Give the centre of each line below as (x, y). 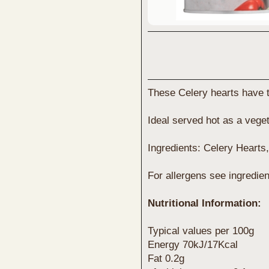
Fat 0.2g (166, 258)
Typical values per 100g (201, 231)
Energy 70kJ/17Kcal (193, 245)
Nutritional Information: (204, 203)
